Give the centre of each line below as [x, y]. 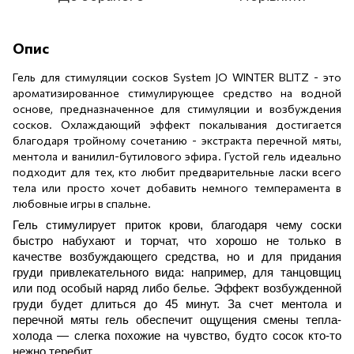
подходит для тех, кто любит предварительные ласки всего [177, 171]
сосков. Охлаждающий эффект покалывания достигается [177, 124]
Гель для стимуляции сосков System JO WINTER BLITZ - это [177, 77]
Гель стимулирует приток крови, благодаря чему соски [177, 225]
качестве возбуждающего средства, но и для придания [177, 256]
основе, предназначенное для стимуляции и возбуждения [177, 108]
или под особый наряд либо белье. [113, 288]
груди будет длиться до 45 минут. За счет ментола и [177, 304]
